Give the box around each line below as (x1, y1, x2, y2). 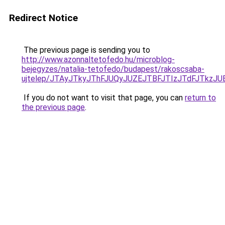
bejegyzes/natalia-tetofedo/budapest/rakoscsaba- (22, 64, 204, 74)
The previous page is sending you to (22, 45, 150, 55)
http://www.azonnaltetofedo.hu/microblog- (22, 55, 175, 64)
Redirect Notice (9, 12, 78, 24)
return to (185, 93, 216, 102)
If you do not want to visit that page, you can (22, 93, 185, 102)
